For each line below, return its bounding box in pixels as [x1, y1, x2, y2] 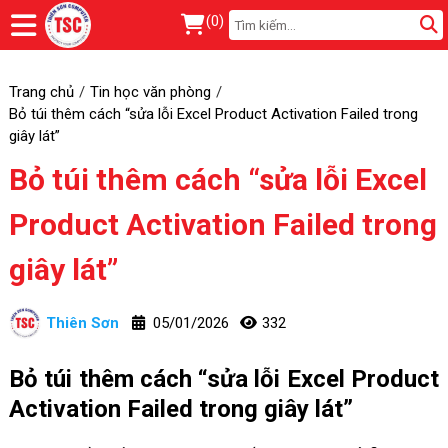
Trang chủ [8, 82, 74, 101]
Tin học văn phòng [89, 82, 211, 101]
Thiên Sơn [45, 313, 119, 332]
